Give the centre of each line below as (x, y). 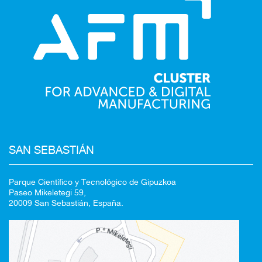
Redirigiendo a (131, 138)
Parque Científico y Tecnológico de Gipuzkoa (92, 182)
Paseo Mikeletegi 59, (47, 193)
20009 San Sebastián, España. (66, 203)
